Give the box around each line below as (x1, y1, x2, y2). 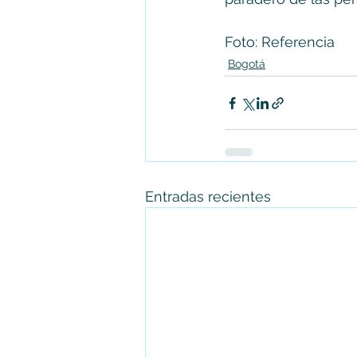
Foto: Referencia (225, 33, 339, 51)
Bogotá (228, 57, 265, 71)
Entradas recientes (145, 188, 271, 206)
